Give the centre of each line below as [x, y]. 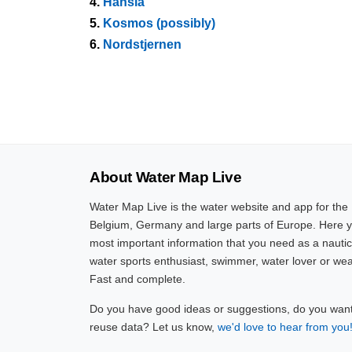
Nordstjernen [142, 44]
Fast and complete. [137, 279]
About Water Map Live [166, 177]
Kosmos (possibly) [159, 23]
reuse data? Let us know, [154, 327]
